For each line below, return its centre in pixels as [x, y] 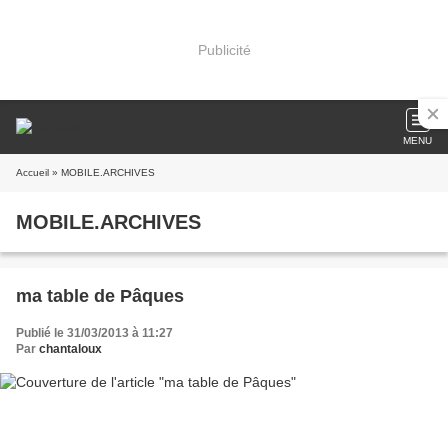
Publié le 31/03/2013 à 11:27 [94, 333]
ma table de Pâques [100, 296]
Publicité [224, 49]
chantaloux [70, 349]
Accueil [32, 172]
